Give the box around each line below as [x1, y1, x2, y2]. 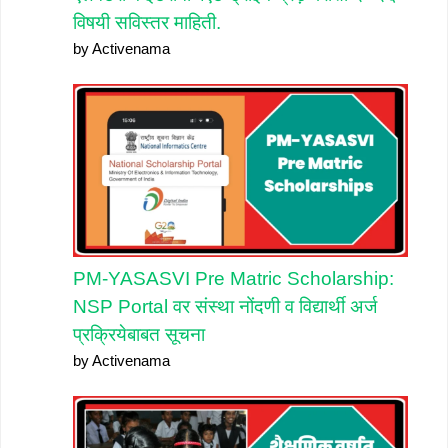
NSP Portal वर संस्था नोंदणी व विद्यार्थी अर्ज [73, 296, 377, 318]
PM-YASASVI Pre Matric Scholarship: [73, 268, 394, 290]
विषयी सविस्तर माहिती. [73, 12, 221, 34]
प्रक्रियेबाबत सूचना [73, 324, 205, 346]
